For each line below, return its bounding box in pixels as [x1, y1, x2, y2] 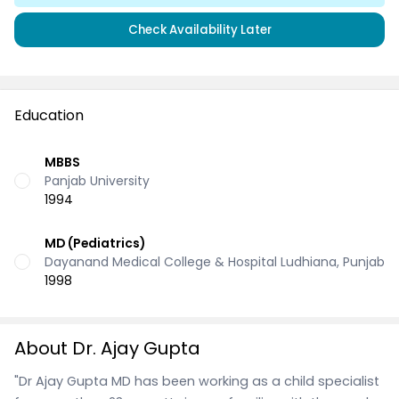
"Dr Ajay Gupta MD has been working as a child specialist [14, 371, 379, 390]
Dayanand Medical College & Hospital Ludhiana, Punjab [45, 252, 385, 271]
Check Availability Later [127, 20, 272, 38]
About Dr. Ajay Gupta [14, 335, 200, 361]
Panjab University [45, 171, 150, 190]
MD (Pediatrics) [45, 233, 145, 252]
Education [14, 105, 84, 126]
